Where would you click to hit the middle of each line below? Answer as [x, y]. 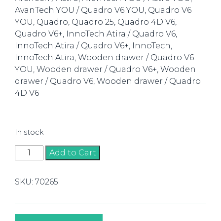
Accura [28, 151]
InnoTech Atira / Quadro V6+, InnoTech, [93, 46]
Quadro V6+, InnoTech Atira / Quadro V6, [96, 34]
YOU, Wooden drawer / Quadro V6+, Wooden [105, 69]
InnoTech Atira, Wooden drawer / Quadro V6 [104, 57]
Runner [30, 210]
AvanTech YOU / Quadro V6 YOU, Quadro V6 [103, 10]
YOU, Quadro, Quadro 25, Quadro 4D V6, [96, 22]
